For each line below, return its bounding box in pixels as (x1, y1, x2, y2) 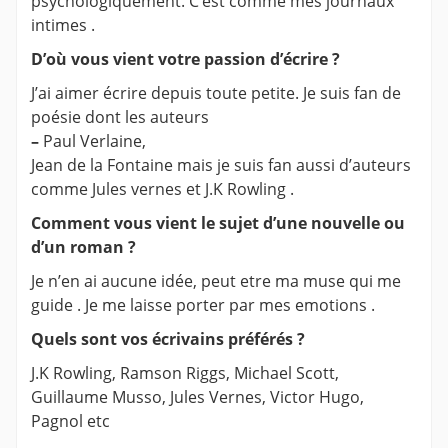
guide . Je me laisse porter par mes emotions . (31, 293, 375, 316)
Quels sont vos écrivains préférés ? (31, 327, 305, 350)
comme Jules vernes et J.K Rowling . (31, 177, 294, 200)
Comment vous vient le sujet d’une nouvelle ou (31, 211, 405, 234)
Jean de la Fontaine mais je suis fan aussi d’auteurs (31, 153, 411, 176)
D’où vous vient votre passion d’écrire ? (31, 47, 340, 70)
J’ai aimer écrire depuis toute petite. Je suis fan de (31, 81, 401, 104)
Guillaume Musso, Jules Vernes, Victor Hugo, (31, 385, 364, 408)
